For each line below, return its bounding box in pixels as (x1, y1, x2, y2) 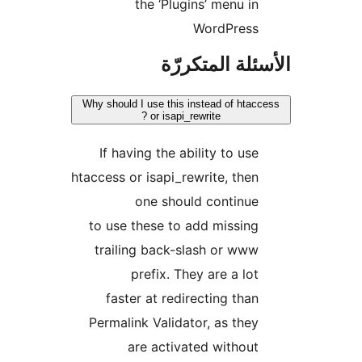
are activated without (225, 339, 356, 356)
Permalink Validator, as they (187, 314, 356, 331)
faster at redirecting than (204, 290, 356, 307)
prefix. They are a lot (229, 266, 356, 283)
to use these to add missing (187, 217, 356, 234)
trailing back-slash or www (192, 242, 356, 259)
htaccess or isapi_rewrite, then (169, 169, 356, 186)
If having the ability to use (197, 145, 356, 162)
